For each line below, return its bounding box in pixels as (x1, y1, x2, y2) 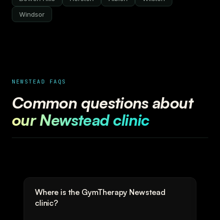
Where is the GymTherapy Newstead (35, 187, 165, 197)
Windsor (19, 10, 45, 18)
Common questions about (12, 93, 193, 112)
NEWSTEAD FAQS (12, 78, 67, 85)
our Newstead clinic (12, 110, 150, 130)
